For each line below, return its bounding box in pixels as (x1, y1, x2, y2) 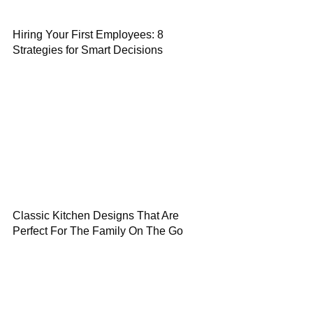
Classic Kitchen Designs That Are (13, 210, 179, 221)
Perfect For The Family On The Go (13, 225, 183, 237)
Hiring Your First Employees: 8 (13, 29, 163, 41)
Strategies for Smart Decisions (13, 44, 163, 56)
